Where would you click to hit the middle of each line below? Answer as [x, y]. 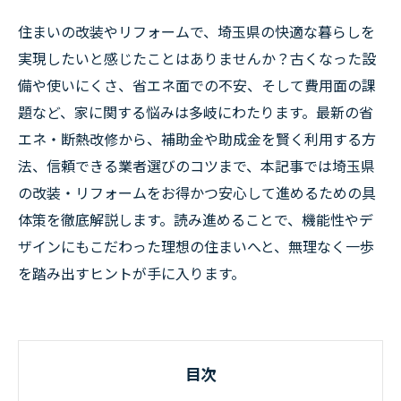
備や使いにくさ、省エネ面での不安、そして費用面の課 [197, 85]
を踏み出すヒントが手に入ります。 [132, 273]
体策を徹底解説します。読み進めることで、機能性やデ [196, 219]
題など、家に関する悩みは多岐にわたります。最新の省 [196, 112]
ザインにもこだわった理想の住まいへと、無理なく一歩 [196, 246]
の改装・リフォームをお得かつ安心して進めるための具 [197, 192]
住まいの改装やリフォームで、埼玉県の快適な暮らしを [196, 31]
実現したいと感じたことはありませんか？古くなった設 [197, 58]
